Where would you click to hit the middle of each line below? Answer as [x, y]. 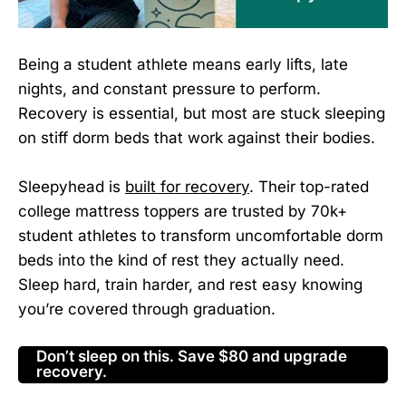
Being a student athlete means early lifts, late [183, 64]
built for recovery [187, 186]
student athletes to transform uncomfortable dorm [201, 235]
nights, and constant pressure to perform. [169, 88]
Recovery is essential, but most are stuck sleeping [202, 113]
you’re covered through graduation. [147, 309]
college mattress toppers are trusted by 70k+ [183, 211]
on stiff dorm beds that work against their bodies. [197, 137]
